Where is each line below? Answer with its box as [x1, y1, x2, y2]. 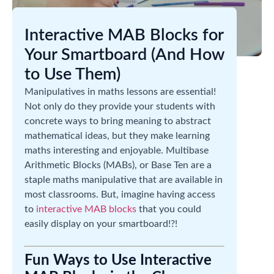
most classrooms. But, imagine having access [24, 190, 215, 199]
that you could [136, 204, 201, 214]
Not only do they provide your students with [24, 102, 215, 111]
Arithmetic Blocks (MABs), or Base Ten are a [24, 160, 212, 170]
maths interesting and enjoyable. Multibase [24, 146, 209, 155]
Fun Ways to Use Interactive [24, 253, 212, 268]
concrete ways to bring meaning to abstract [24, 116, 211, 126]
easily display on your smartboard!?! [24, 219, 177, 229]
